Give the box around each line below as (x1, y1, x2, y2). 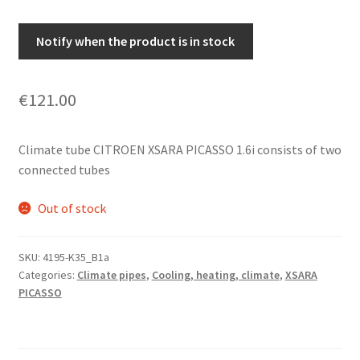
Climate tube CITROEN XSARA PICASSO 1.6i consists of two (18, 141, 342, 157)
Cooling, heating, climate (151, 268, 280, 283)
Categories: (18, 268, 77, 283)
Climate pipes (76, 268, 146, 283)
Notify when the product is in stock (36, 32, 235, 49)
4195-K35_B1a (42, 250, 109, 265)
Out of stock (38, 199, 107, 216)
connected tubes (18, 161, 110, 178)
